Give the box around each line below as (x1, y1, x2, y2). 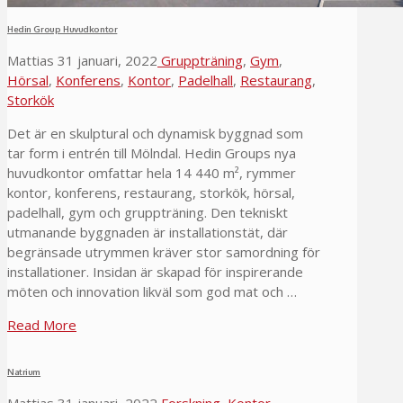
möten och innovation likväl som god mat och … (7, 282, 297, 301)
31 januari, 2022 (54, 51, 157, 70)
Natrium (7, 366, 41, 378)
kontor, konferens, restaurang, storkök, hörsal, (7, 184, 295, 202)
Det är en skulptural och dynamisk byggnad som (7, 124, 303, 143)
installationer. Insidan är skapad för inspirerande (7, 263, 303, 282)
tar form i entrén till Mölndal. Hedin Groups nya (7, 144, 296, 163)
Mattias (7, 51, 54, 70)
